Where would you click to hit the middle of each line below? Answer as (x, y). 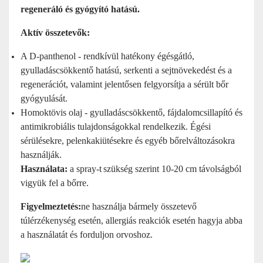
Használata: (44, 169)
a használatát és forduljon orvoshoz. (87, 235)
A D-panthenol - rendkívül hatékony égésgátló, (107, 56)
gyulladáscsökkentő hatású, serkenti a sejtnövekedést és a (126, 70)
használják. (41, 155)
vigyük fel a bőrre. (55, 183)
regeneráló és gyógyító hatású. (80, 9)
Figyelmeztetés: (51, 206)
